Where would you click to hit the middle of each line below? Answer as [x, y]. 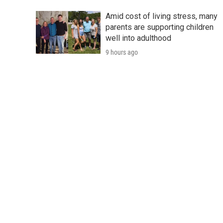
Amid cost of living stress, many [162, 16]
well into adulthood [138, 38]
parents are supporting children [160, 27]
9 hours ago [122, 53]
